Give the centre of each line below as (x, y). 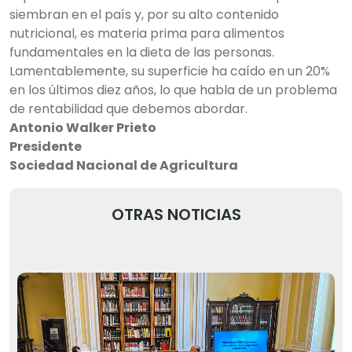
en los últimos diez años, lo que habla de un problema (173, 90)
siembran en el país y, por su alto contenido (144, 15)
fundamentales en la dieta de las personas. (142, 52)
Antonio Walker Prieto (83, 128)
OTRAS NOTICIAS (176, 214)
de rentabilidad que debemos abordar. (128, 109)
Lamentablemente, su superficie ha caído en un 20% (170, 71)
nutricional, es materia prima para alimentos (147, 33)
